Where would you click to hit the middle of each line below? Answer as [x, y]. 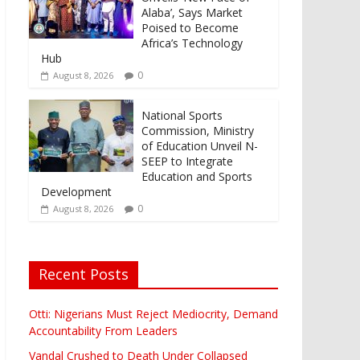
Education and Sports [197, 176]
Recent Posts [84, 274]
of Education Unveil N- [200, 145]
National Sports [182, 115]
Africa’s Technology [192, 43]
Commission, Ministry [198, 130]
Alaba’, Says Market [192, 12]
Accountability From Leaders [103, 330]
